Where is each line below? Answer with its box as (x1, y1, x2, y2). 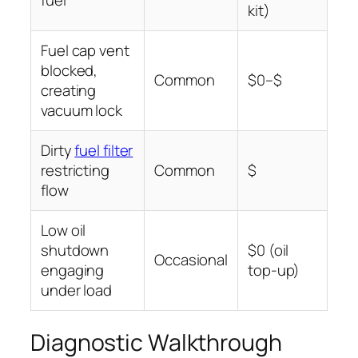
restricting (41, 160, 109, 181)
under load (41, 280, 113, 301)
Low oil (41, 220, 86, 241)
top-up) (248, 260, 300, 281)
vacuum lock (41, 100, 122, 121)
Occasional (154, 249, 228, 271)
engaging (41, 260, 105, 281)
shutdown (41, 240, 109, 261)
